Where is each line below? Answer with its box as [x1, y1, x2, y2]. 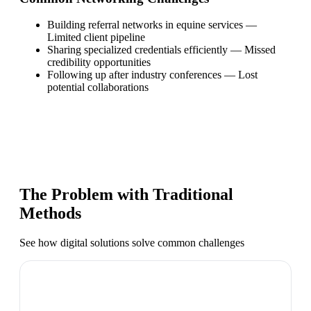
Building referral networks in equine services [47, 19, 243, 31]
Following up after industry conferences [47, 69, 221, 81]
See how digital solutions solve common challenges [19, 237, 244, 249]
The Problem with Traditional [19, 185, 233, 204]
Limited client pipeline [47, 31, 145, 44]
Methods [19, 204, 81, 223]
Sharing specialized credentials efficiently [47, 44, 228, 56]
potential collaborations [47, 81, 149, 94]
